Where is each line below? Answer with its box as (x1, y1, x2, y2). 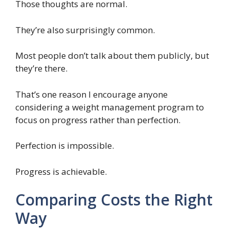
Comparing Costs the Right (15, 189, 213, 211)
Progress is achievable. (15, 165, 107, 177)
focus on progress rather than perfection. (15, 113, 180, 126)
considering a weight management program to (15, 101, 204, 113)
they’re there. (15, 62, 67, 75)
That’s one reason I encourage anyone (15, 88, 168, 100)
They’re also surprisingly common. (15, 24, 155, 36)
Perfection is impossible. (15, 140, 114, 152)
